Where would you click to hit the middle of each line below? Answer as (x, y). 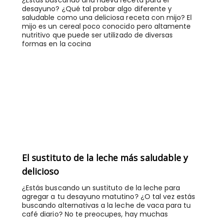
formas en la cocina (56, 44)
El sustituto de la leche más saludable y (105, 158)
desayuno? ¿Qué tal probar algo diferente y (97, 9)
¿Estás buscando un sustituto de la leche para (101, 188)
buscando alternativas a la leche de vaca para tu (107, 206)
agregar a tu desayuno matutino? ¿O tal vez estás (109, 197)
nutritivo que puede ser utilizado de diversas (98, 35)
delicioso (41, 172)
